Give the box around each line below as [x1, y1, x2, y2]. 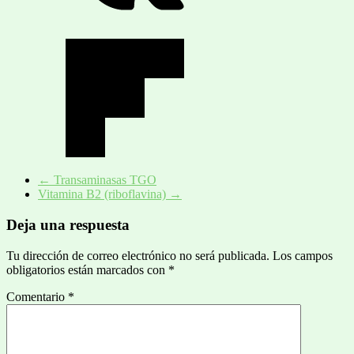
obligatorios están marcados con [6, 262, 168, 277]
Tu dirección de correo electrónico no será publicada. [6, 248, 269, 262]
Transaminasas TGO [51, 173, 156, 187]
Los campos [273, 248, 333, 262]
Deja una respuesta [6, 216, 130, 233]
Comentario [6, 289, 68, 303]
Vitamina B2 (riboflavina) [38, 187, 169, 201]
